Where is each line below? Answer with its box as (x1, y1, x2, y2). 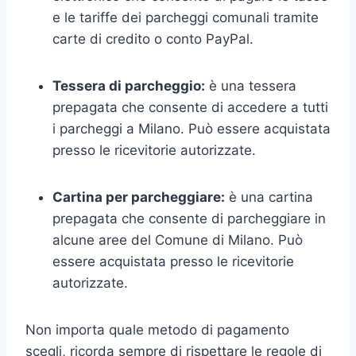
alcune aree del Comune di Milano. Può (52, 231, 303, 248)
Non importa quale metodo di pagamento (25, 321, 289, 338)
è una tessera (205, 77, 296, 94)
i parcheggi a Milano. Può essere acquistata (52, 120, 331, 137)
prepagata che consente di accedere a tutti (52, 99, 328, 115)
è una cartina (225, 188, 313, 205)
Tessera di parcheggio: (52, 77, 205, 94)
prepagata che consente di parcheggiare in (52, 210, 326, 226)
